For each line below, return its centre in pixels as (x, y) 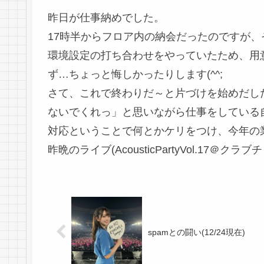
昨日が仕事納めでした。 (106, 18)
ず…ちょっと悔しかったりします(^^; (135, 75)
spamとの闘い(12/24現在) (197, 232)
